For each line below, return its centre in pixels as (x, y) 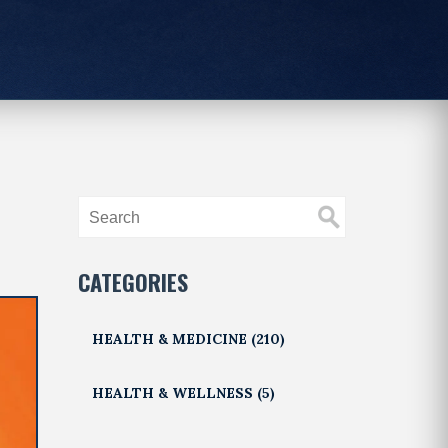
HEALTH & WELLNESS (175, 392)
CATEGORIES (133, 281)
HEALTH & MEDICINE (172, 338)
